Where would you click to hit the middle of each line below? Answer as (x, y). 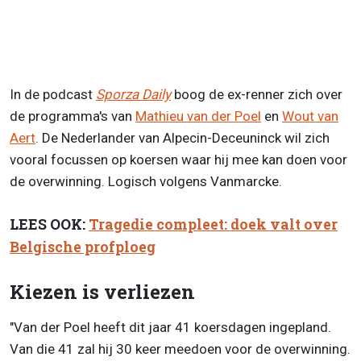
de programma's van (73, 116)
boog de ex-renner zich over (258, 94)
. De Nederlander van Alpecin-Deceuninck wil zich (183, 137)
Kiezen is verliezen (102, 292)
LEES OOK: (49, 224)
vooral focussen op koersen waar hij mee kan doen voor (178, 159)
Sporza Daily (133, 94)
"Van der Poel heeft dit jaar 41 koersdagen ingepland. (170, 328)
